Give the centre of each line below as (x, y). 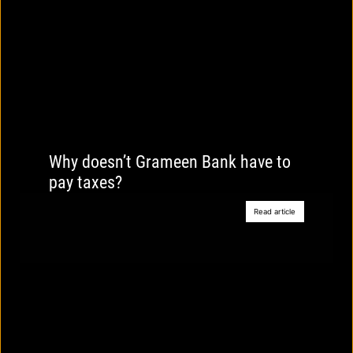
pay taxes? (85, 182)
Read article (275, 211)
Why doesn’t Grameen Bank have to (170, 162)
